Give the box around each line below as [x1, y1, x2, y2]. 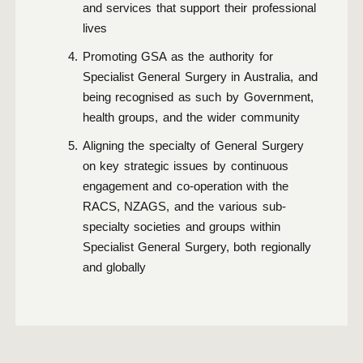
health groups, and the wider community [82, 111, 300, 124]
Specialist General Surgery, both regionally [82, 241, 312, 254]
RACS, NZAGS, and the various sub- [82, 200, 286, 213]
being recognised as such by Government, [82, 91, 314, 104]
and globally [82, 261, 147, 274]
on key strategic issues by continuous [82, 160, 288, 173]
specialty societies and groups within [82, 220, 281, 233]
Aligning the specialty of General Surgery [82, 139, 304, 152]
